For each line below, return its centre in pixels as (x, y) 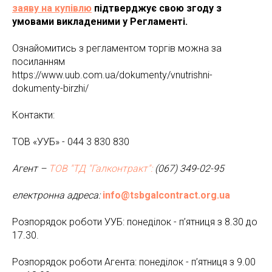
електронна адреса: (57, 195)
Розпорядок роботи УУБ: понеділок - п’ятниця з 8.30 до (135, 222)
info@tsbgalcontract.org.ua (166, 195)
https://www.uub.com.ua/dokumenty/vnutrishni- (112, 75)
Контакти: (33, 115)
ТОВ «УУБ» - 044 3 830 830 (71, 142)
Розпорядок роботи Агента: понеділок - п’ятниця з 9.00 (134, 262)
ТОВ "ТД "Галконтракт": (102, 168)
